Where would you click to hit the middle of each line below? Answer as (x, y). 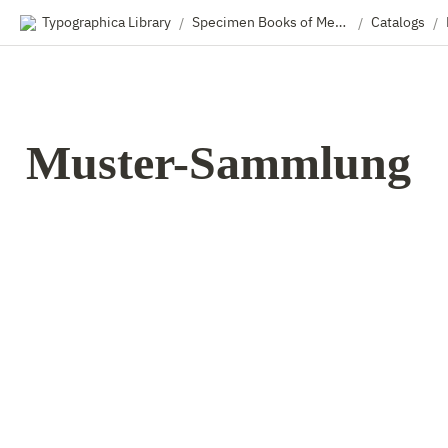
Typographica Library (106, 22)
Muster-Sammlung (218, 162)
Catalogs (398, 22)
